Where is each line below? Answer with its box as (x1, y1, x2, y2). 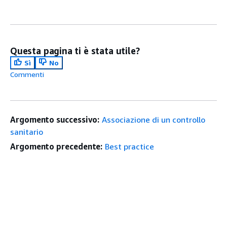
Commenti (10, 69, 44, 79)
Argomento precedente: (10, 141, 103, 152)
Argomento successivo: (10, 114, 100, 125)
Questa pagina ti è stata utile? (10, 45, 140, 56)
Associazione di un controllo (102, 114, 206, 125)
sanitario (10, 126, 43, 137)
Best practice (105, 141, 155, 152)
